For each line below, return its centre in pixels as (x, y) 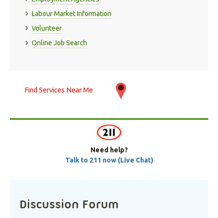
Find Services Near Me (59, 90)
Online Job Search (59, 43)
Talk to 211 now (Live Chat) (109, 160)
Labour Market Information (72, 14)
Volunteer (47, 28)
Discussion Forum (69, 204)
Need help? (109, 150)
